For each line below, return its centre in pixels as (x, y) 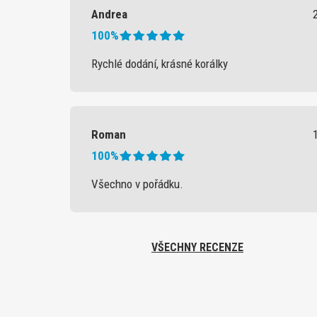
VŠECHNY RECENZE (197, 247)
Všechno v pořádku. (137, 184)
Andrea (109, 14)
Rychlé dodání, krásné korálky (160, 64)
